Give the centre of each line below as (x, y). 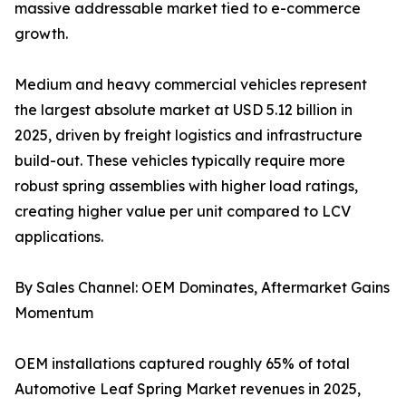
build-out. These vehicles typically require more (180, 161)
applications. (59, 237)
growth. (41, 34)
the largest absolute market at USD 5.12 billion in (184, 110)
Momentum (54, 313)
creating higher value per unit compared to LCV (183, 212)
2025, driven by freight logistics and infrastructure (188, 135)
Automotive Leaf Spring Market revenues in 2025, (188, 389)
